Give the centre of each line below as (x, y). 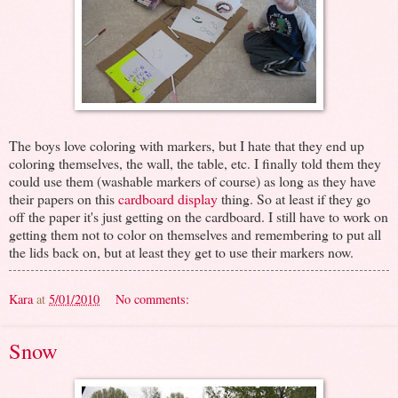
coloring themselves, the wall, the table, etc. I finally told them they (195, 163)
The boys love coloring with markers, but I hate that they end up (187, 145)
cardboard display (168, 198)
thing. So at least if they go (294, 198)
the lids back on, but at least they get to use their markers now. (181, 251)
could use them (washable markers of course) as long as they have (192, 180)
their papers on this (64, 198)
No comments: (153, 298)
